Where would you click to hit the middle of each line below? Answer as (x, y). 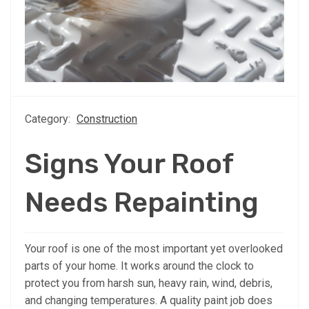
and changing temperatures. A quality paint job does (149, 300)
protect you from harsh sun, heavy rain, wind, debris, (149, 283)
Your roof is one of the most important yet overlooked (154, 248)
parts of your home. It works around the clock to (139, 266)
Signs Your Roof (129, 163)
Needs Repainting (142, 202)
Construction (107, 119)
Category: (49, 119)
